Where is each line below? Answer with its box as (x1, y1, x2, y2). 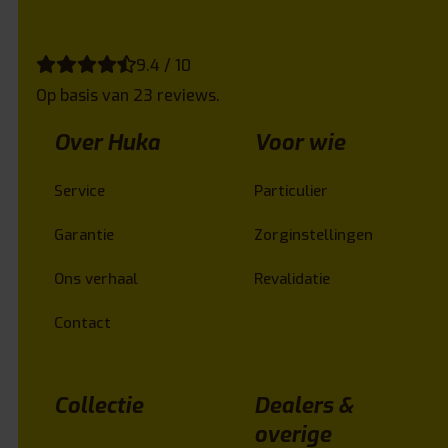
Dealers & (254, 391, 353, 421)
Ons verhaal (54, 269, 138, 290)
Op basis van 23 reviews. (36, 85, 220, 107)
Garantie (54, 225, 114, 246)
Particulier (254, 181, 328, 202)
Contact (54, 313, 111, 334)
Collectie (54, 391, 143, 421)
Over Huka (54, 128, 160, 158)
